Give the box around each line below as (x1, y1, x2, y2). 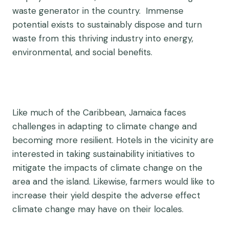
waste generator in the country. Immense (12, 5, 184, 16)
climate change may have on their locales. (12, 203, 184, 215)
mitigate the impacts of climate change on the (12, 162, 202, 173)
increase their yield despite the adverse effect (12, 190, 200, 201)
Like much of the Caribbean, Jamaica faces (12, 107, 186, 118)
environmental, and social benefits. (12, 47, 152, 58)
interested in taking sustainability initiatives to (12, 148, 195, 159)
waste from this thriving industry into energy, (12, 33, 193, 44)
